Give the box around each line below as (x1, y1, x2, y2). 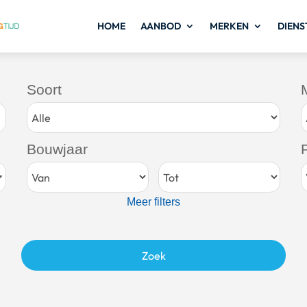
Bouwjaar (27, 141, 88, 157)
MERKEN (209, 20, 249, 32)
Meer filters (127, 196, 180, 208)
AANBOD (140, 20, 181, 32)
